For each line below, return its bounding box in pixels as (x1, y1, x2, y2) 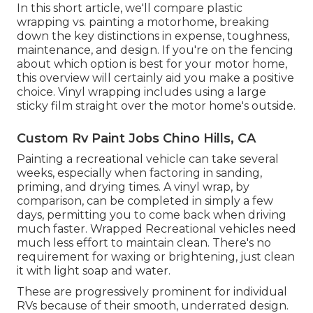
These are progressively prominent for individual (17, 284, 287, 298)
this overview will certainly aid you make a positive (17, 71, 294, 85)
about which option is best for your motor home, (17, 57, 287, 71)
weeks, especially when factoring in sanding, (17, 166, 262, 180)
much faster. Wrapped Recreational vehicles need (17, 221, 296, 235)
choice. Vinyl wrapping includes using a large (17, 85, 266, 99)
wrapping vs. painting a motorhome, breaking (17, 15, 270, 29)
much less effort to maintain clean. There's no (17, 235, 271, 249)
